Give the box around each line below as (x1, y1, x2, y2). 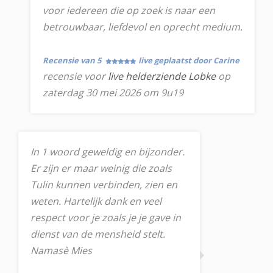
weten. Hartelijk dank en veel (30, 194, 161, 208)
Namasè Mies (30, 244, 92, 257)
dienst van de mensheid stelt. (30, 227, 165, 241)
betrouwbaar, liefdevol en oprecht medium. (43, 20, 243, 34)
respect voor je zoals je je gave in (30, 211, 181, 224)
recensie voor (43, 69, 108, 83)
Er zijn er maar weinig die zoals (30, 161, 172, 175)
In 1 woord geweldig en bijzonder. (30, 145, 185, 158)
